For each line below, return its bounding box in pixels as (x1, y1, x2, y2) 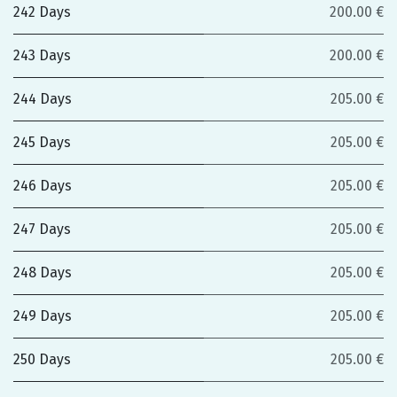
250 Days (13, 351, 71, 368)
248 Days (13, 264, 72, 281)
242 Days (13, 4, 71, 20)
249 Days (13, 307, 72, 324)
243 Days (13, 47, 71, 64)
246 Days (13, 177, 72, 194)
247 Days (13, 221, 71, 237)
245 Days (13, 134, 71, 151)
